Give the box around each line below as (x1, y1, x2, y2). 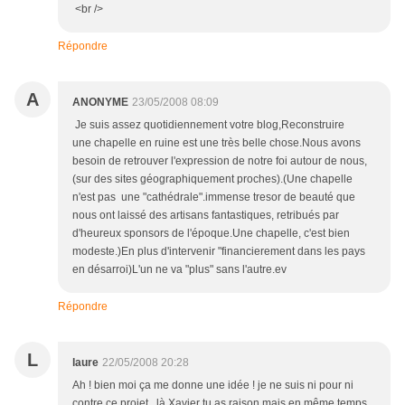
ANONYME (72, 96, 128, 108)
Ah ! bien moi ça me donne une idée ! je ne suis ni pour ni (72, 379, 353, 391)
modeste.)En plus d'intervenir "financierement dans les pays (72, 245, 365, 258)
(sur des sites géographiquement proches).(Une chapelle (72, 173, 353, 185)
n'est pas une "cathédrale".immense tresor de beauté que (72, 191, 355, 203)
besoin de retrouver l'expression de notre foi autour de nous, (72, 155, 367, 167)
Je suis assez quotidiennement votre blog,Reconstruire (72, 118, 344, 131)
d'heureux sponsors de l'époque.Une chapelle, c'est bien (72, 227, 350, 240)
